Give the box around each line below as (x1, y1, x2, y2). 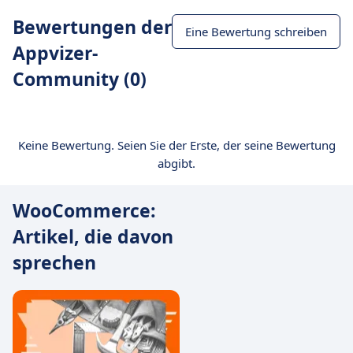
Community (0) (13, 65, 147, 91)
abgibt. (158, 154, 195, 171)
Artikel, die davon (13, 223, 173, 249)
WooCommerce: (13, 197, 156, 223)
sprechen (13, 249, 96, 275)
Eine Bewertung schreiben (185, 23, 327, 39)
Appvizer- (13, 39, 98, 65)
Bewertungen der (13, 13, 172, 39)
